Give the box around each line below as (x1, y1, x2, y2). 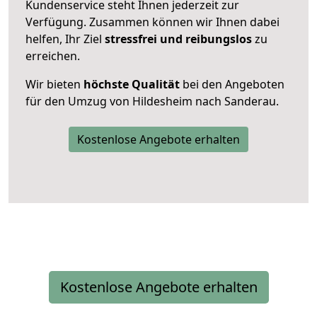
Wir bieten (25, 76, 83, 92)
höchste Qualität (83, 76, 180, 92)
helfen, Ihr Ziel (25, 30, 105, 47)
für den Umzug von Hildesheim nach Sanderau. (25, 93, 279, 109)
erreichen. (25, 47, 80, 64)
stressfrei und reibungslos (105, 30, 252, 47)
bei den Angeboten (180, 76, 284, 92)
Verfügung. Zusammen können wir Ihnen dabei (25, 13, 279, 30)
